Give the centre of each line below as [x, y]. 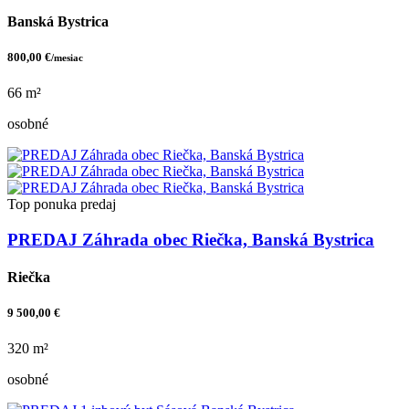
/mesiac [67, 57]
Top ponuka [42, 204]
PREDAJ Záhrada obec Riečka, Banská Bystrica [191, 239]
